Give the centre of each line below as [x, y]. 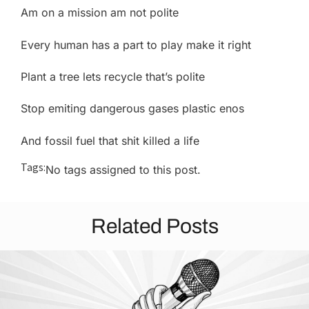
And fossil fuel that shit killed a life [110, 140]
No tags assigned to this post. [123, 170]
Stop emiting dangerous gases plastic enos [132, 109]
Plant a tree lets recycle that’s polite [113, 76]
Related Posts [154, 226]
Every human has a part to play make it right [136, 44]
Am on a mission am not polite [100, 13]
